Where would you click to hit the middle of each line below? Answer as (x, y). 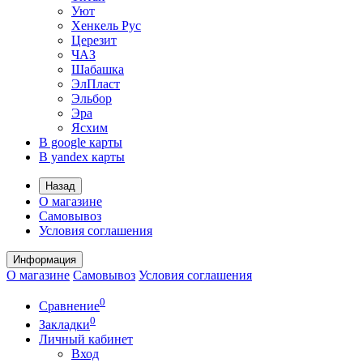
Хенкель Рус (106, 26)
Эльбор (92, 98)
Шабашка (98, 69)
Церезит (94, 40)
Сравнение (69, 306)
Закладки (64, 324)
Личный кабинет (86, 339)
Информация (45, 260)
